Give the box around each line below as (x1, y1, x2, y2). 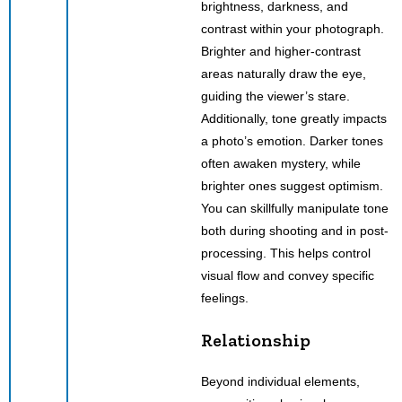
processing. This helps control (201, 245, 371, 260)
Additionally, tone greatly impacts (201, 110, 387, 126)
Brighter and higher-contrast (201, 43, 361, 58)
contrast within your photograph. (201, 21, 384, 36)
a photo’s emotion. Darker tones (201, 133, 383, 148)
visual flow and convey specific (201, 267, 374, 283)
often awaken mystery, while (201, 155, 361, 170)
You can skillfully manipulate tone (201, 200, 389, 215)
